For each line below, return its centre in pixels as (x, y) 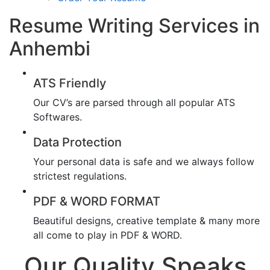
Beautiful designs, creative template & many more (146, 220)
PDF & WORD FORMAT (97, 201)
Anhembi (50, 48)
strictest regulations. (80, 176)
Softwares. (58, 117)
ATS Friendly (70, 83)
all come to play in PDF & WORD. (108, 235)
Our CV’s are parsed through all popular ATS (134, 102)
